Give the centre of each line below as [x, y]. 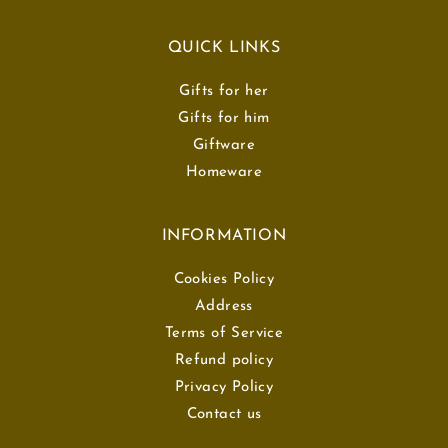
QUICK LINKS [224, 48]
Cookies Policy [224, 279]
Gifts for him [224, 118]
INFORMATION [224, 236]
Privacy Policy [224, 387]
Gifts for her [224, 91]
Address [224, 306]
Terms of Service [224, 333]
